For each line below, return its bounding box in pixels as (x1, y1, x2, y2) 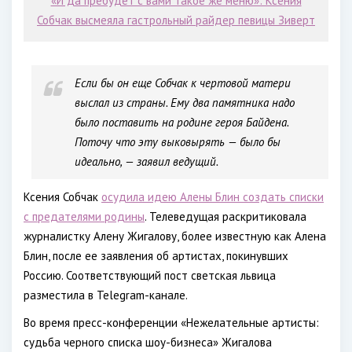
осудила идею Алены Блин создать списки (101, 189, 324, 204)
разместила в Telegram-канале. (24, 288, 190, 302)
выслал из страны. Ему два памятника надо (75, 95, 295, 110)
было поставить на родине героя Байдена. (75, 115, 288, 130)
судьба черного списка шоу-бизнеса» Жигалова (24, 335, 272, 350)
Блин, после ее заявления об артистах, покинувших (24, 248, 288, 263)
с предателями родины (24, 209, 145, 224)
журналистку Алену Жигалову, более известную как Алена (24, 229, 326, 244)
